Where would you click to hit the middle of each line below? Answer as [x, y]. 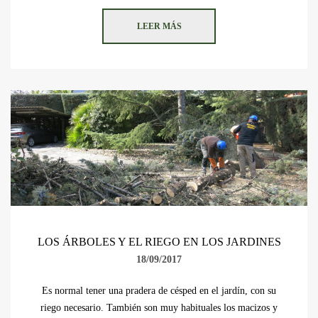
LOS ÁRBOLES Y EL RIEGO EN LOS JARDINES [159, 241]
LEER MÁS [159, 26]
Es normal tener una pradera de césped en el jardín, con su [159, 290]
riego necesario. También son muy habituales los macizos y [159, 307]
